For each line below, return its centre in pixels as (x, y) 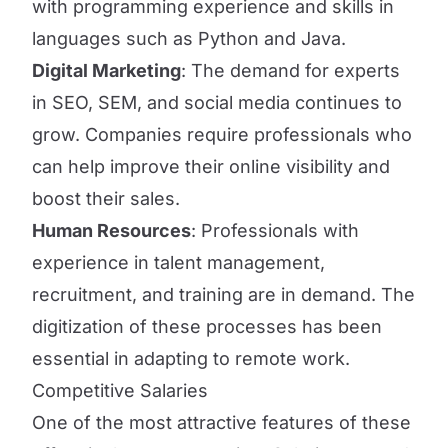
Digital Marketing (106, 70)
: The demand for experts (290, 70)
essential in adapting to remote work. (191, 358)
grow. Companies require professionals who (222, 134)
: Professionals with (275, 230)
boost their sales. (106, 198)
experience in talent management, (178, 262)
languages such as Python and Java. (189, 38)
